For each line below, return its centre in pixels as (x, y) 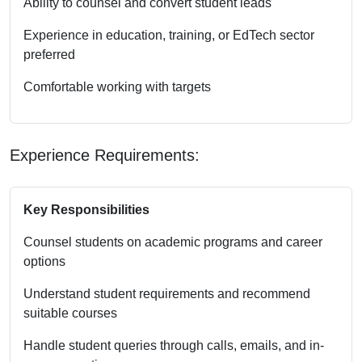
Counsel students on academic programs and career (173, 242)
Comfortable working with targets (117, 86)
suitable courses (70, 313)
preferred (49, 54)
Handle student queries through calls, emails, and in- (174, 345)
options (44, 261)
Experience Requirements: (105, 155)
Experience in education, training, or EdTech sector (169, 35)
